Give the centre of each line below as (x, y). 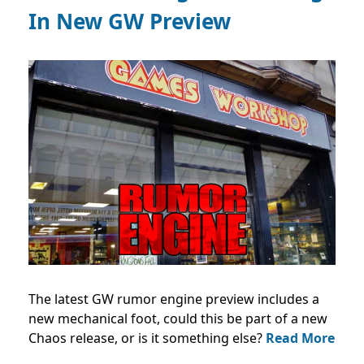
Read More (300, 338)
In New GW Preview (130, 21)
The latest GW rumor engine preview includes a (174, 299)
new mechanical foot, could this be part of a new (178, 318)
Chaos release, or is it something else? (147, 338)
